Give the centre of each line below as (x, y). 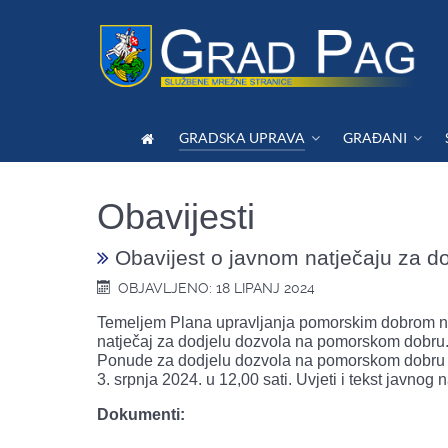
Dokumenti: (141, 414)
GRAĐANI (375, 137)
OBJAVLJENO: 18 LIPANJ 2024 (217, 288)
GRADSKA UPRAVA (242, 137)
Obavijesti (176, 216)
